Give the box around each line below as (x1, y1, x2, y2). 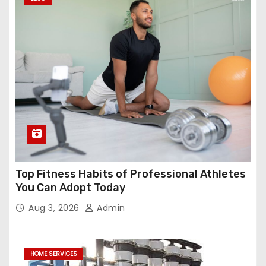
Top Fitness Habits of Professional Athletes (15, 167, 246, 180)
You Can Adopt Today (15, 181, 125, 194)
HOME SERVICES (30, 249, 77, 258)
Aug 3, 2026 (28, 202, 82, 214)
